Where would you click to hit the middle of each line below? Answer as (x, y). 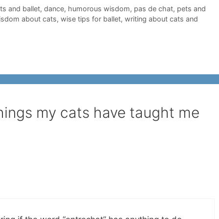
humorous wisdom (99, 9)
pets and (191, 9)
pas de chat (153, 9)
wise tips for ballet (91, 19)
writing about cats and (161, 19)
